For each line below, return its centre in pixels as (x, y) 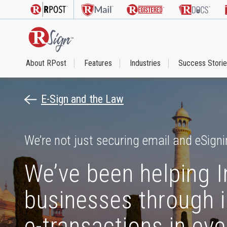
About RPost (46, 63)
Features (98, 63)
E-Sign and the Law (82, 99)
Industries (145, 63)
